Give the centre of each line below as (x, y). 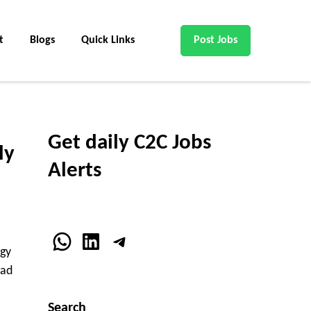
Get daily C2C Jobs (129, 144)
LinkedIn (117, 241)
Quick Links (108, 40)
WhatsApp (98, 241)
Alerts (74, 171)
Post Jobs (216, 40)
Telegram (150, 241)
